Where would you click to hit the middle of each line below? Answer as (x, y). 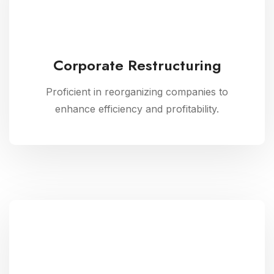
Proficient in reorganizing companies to (137, 92)
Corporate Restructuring (137, 65)
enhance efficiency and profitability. (137, 109)
